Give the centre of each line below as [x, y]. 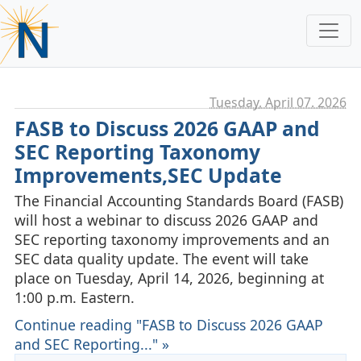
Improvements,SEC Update [148, 175]
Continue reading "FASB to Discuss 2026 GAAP [168, 324]
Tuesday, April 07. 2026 [278, 102]
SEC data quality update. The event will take [161, 258]
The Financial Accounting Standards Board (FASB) [178, 200]
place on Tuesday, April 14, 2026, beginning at [169, 278]
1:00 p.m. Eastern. [74, 297]
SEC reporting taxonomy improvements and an [172, 239]
